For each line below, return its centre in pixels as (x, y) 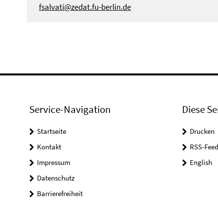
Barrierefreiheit (60, 193)
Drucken (202, 131)
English (201, 162)
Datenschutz (56, 178)
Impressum (54, 162)
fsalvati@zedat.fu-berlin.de (85, 7)
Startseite (52, 131)
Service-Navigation (70, 109)
